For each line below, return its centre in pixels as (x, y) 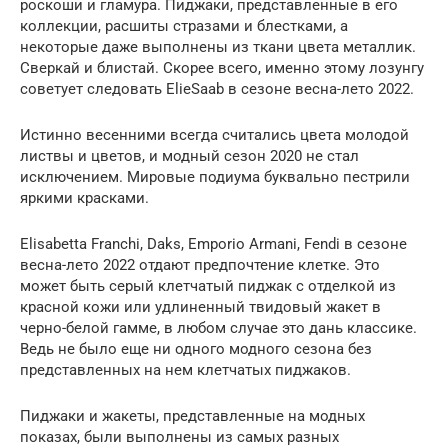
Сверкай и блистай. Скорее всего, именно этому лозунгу (222, 67)
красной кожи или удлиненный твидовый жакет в (200, 306)
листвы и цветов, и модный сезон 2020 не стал (189, 155)
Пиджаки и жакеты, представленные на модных (192, 415)
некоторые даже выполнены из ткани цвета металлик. (218, 46)
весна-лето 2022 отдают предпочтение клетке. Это (200, 264)
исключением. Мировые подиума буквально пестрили (215, 176)
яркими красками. (84, 197)
